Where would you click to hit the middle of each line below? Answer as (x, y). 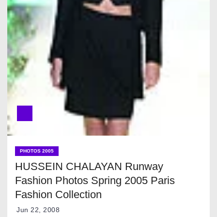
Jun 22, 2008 (38, 210)
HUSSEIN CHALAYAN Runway (89, 167)
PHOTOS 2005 (37, 151)
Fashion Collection (58, 195)
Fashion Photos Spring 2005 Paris (95, 181)
